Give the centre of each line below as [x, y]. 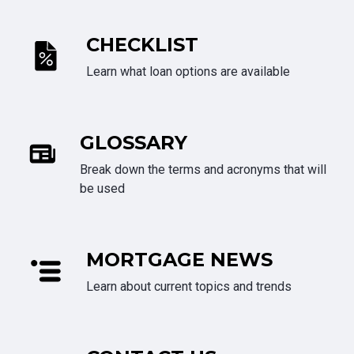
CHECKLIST [142, 45]
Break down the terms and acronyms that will [203, 170]
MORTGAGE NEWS [179, 260]
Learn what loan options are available [188, 72]
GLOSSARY [133, 143]
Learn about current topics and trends [189, 287]
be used [102, 189]
